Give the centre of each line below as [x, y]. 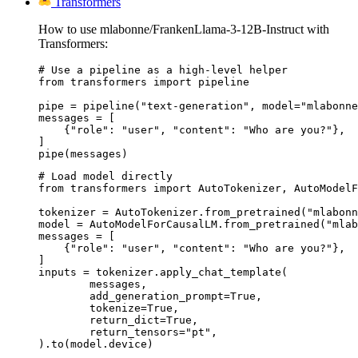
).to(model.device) [96, 344]
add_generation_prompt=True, [64, 296]
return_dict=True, [64, 320]
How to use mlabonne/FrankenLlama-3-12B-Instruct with [184, 29]
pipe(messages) [83, 153]
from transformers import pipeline [144, 82]
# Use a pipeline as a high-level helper [163, 70]
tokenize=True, [64, 308]
